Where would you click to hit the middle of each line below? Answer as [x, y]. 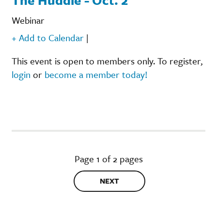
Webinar [28, 20]
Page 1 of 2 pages [108, 158]
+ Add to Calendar [48, 37]
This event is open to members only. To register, [107, 61]
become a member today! [96, 74]
